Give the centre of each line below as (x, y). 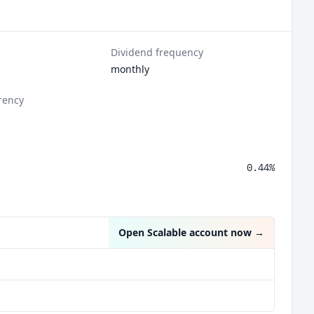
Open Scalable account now (185, 232)
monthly (130, 69)
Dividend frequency (157, 52)
